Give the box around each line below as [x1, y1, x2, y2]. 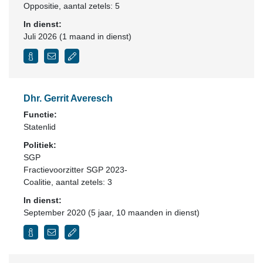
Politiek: [23, 140, 56, 150]
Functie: [23, 110, 57, 119]
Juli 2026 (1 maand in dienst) [23, 32, 131, 41]
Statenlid [23, 122, 56, 131]
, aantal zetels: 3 [51, 177, 112, 187]
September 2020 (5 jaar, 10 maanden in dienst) [23, 208, 200, 217]
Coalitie [23, 177, 51, 187]
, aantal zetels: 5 [59, 1, 120, 11]
